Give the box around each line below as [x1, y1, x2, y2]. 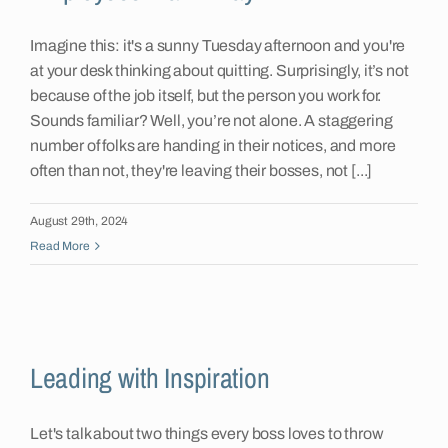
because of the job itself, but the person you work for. [30, 87, 382, 105]
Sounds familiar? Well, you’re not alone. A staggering [30, 112, 393, 130]
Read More [30, 239, 90, 254]
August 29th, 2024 [30, 214, 129, 229]
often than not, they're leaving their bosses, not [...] [30, 162, 373, 180]
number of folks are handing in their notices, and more [30, 137, 396, 155]
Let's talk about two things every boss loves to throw [30, 425, 384, 443]
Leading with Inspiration [30, 359, 270, 398]
